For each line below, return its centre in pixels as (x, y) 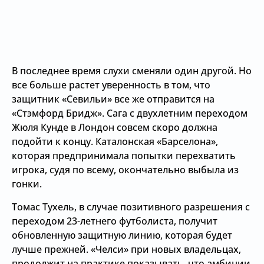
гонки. (27, 184)
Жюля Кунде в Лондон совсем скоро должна (115, 127)
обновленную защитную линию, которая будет (122, 235)
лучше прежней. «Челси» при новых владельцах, (126, 249)
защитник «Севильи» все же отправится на (113, 99)
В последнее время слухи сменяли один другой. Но (132, 71)
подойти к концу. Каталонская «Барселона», (115, 141)
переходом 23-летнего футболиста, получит (115, 221)
